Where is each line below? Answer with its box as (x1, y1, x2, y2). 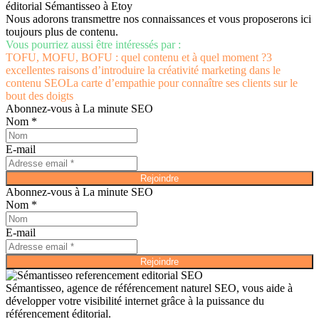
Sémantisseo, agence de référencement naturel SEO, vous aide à (6, 281, 293, 294)
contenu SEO (6, 76, 66, 89)
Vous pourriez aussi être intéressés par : (6, 38, 181, 51)
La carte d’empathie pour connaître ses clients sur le (66, 76, 298, 89)
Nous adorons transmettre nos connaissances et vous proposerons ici (6, 12, 311, 25)
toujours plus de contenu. (6, 25, 118, 38)
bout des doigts (6, 89, 73, 102)
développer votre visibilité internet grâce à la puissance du (6, 294, 264, 307)
